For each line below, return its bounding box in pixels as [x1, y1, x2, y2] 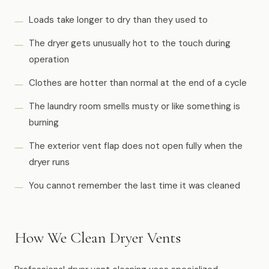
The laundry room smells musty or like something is [29, 100, 240, 112]
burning [29, 116, 59, 128]
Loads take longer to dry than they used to [29, 14, 208, 26]
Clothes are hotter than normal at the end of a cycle [29, 77, 247, 89]
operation [29, 53, 69, 65]
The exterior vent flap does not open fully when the [29, 140, 243, 152]
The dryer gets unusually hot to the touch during [29, 37, 231, 49]
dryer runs [29, 156, 70, 168]
